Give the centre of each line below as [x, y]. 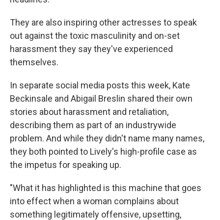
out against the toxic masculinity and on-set [95, 36]
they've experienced [133, 49]
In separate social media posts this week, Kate [100, 85]
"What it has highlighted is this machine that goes [106, 188]
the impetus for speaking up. [66, 165]
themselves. [34, 62]
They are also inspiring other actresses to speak [103, 22]
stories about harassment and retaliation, [89, 112]
